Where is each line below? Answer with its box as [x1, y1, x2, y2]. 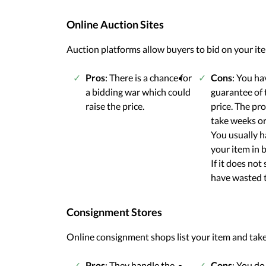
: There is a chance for [105, 71, 192, 83]
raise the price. [85, 100, 144, 112]
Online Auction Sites [66, 17, 164, 31]
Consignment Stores [66, 205, 162, 218]
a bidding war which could [85, 85, 191, 97]
